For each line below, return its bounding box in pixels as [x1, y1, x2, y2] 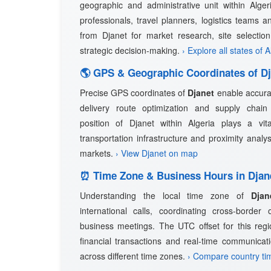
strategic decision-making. [80, 44, 182, 56]
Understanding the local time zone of [80, 189, 251, 201]
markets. [80, 147, 116, 159]
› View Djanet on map [116, 147, 198, 159]
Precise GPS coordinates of [80, 87, 188, 99]
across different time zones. [80, 250, 188, 262]
